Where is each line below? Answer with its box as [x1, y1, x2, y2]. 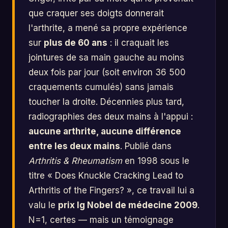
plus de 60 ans [44, 38, 108, 48]
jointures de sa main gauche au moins [28, 52, 185, 63]
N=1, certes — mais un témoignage [28, 215, 174, 225]
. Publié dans [120, 141, 172, 152]
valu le [28, 200, 59, 211]
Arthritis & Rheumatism [28, 156, 123, 166]
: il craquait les [107, 38, 169, 48]
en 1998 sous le [122, 156, 190, 166]
